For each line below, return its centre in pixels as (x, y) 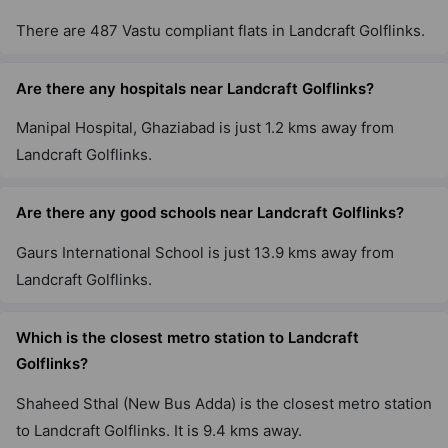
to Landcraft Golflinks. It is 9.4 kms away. (159, 430)
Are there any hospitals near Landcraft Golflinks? (195, 88)
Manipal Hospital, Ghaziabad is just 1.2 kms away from (205, 128)
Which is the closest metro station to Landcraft (187, 337)
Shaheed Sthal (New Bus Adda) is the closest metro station (224, 403)
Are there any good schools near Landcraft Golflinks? (210, 213)
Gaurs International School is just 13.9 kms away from (205, 252)
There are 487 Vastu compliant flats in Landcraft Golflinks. (220, 30)
